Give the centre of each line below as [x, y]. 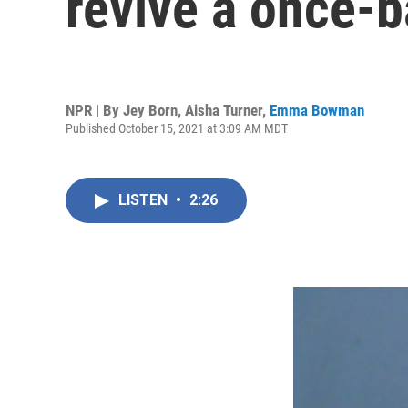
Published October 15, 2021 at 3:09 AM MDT [177, 128]
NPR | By [94, 110]
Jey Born [150, 110]
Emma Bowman [317, 110]
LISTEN [145, 200]
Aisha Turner [224, 110]
